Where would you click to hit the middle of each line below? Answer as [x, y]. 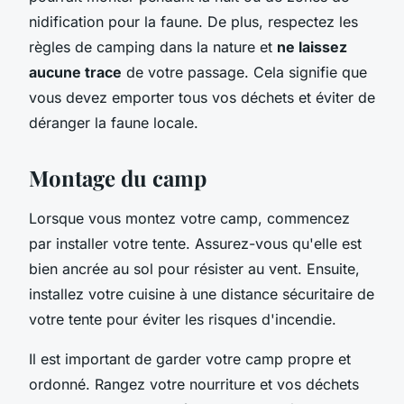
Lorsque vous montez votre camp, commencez [189, 218]
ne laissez [312, 46]
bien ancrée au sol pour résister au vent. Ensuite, [194, 268]
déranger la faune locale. [114, 122]
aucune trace [75, 72]
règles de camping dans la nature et [153, 46]
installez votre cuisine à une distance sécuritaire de [202, 294]
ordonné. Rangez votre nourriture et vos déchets [194, 384]
